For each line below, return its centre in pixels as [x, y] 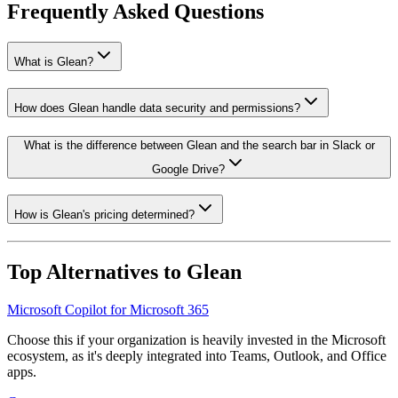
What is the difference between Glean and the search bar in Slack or [199, 145]
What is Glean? [54, 62]
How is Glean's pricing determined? [104, 215]
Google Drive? [188, 169]
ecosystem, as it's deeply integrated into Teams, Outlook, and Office [197, 355]
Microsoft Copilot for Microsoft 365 [108, 309]
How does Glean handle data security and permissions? [157, 107]
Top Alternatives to [97, 271]
